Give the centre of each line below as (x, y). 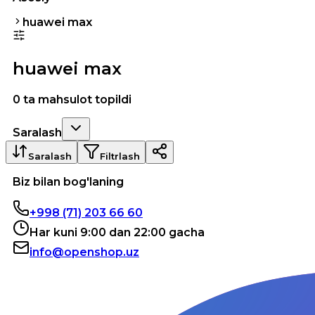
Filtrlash (120, 156)
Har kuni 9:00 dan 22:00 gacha (117, 232)
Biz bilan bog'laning (68, 181)
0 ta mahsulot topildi (72, 99)
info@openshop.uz (84, 252)
